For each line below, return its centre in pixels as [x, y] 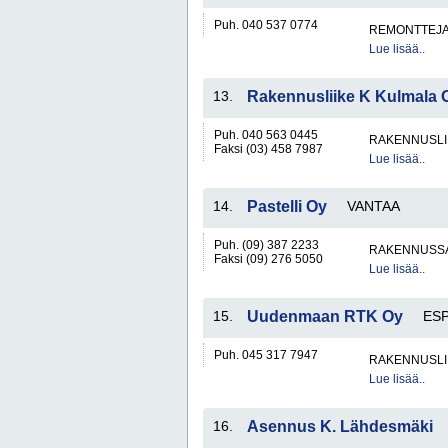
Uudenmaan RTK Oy [325, 316]
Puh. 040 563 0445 [266, 135]
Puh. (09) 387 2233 [266, 245]
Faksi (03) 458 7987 [268, 149]
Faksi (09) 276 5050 [268, 259]
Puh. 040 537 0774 [266, 25]
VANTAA [373, 206]
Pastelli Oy [287, 206]
